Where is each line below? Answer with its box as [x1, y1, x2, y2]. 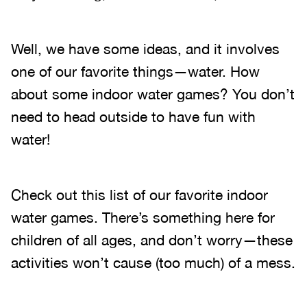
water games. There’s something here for [11, 209, 275, 225]
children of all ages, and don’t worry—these [11, 232, 293, 248]
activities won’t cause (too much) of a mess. [11, 254, 295, 271]
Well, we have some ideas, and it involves [11, 40, 280, 57]
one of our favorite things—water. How [11, 63, 260, 79]
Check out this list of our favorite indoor [11, 186, 268, 203]
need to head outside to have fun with [11, 108, 256, 125]
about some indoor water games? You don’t [11, 86, 295, 102]
